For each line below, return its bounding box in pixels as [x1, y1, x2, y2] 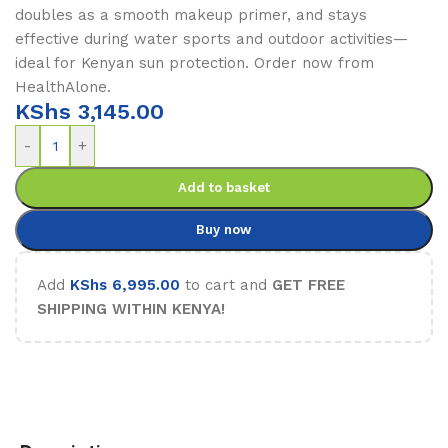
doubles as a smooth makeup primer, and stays [15, 6, 367, 24]
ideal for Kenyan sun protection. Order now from [15, 54, 374, 72]
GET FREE [272, 276, 345, 294]
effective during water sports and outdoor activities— [15, 30, 408, 48]
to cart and [180, 276, 272, 294]
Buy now [196, 222, 252, 237]
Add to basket [177, 180, 270, 195]
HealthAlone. [15, 78, 111, 96]
